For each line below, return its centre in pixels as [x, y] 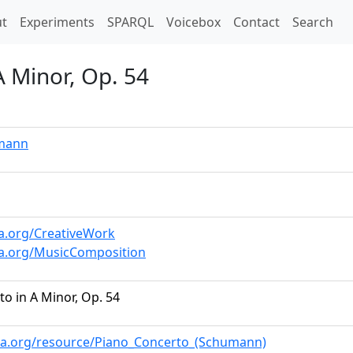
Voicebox [193, 22]
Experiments [57, 22]
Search [313, 22]
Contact [256, 22]
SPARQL [130, 22]
